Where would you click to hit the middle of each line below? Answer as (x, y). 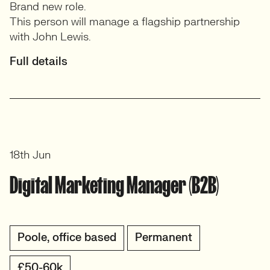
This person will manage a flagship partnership (125, 22)
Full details (39, 62)
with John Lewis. (50, 37)
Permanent (164, 238)
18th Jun (30, 155)
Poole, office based (67, 238)
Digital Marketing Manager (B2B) (114, 185)
